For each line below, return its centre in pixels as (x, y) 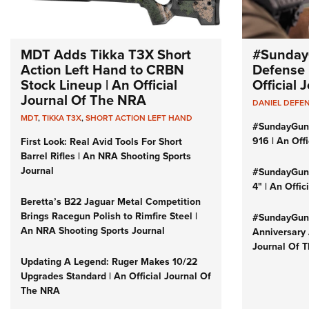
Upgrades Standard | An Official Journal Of (116, 277)
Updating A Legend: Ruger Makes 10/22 (109, 262)
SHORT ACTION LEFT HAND (139, 118)
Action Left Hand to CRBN (102, 70)
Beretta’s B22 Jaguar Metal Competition (111, 202)
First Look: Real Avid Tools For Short (101, 142)
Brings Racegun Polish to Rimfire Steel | (109, 217)
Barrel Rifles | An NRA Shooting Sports (106, 157)
